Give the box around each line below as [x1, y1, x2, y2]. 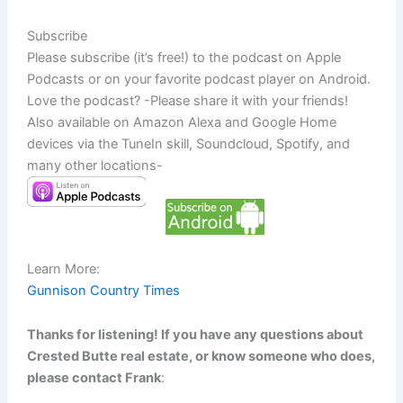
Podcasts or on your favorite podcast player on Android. [27, 70, 371, 87]
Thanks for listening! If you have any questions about [27, 327, 363, 344]
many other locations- [27, 157, 163, 174]
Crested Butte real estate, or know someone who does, [27, 348, 375, 365]
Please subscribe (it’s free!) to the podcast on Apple [27, 49, 341, 66]
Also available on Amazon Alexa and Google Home [27, 113, 336, 130]
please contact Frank [27, 370, 161, 387]
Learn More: [27, 260, 100, 277]
